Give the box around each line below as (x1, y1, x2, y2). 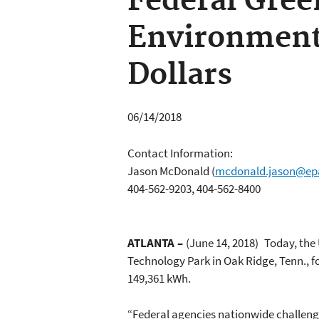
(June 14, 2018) (186, 234, 258, 251)
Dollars (127, 58, 232, 94)
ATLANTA (127, 234, 177, 251)
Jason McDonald (127, 162, 209, 179)
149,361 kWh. (127, 270, 191, 286)
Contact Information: (127, 145, 235, 161)
